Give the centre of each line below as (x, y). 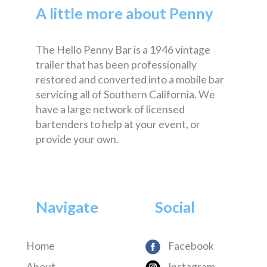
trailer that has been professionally (116, 64)
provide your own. (77, 139)
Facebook (190, 246)
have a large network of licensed (110, 109)
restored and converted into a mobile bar (130, 79)
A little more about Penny (125, 13)
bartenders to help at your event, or (118, 124)
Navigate (67, 207)
